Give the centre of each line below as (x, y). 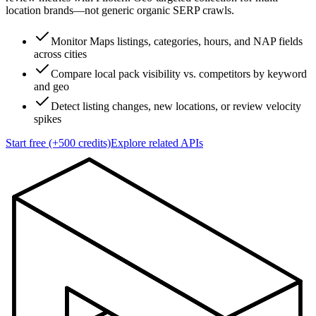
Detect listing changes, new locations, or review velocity (176, 107)
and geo (51, 87)
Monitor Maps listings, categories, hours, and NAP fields (177, 42)
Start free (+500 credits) (58, 143)
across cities (60, 54)
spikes (48, 119)
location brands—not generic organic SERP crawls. (120, 11)
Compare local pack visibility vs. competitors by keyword (179, 74)
